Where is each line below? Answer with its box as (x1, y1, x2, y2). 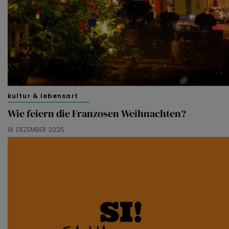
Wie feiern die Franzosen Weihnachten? (8, 106, 186, 121)
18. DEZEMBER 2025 (8, 125, 64, 134)
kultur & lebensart (8, 91, 78, 100)
